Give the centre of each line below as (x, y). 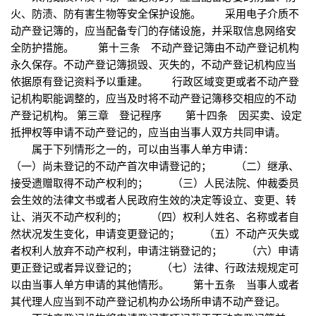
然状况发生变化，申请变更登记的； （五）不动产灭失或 (155, 233)
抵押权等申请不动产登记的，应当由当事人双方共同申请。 (148, 132)
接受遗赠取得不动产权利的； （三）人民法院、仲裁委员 (155, 183)
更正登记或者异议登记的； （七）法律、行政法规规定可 (155, 267)
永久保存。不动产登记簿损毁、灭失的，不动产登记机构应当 (153, 64)
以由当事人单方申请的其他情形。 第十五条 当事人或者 (155, 284)
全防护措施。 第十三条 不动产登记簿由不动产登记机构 (155, 47)
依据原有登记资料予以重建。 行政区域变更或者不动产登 (155, 81)
